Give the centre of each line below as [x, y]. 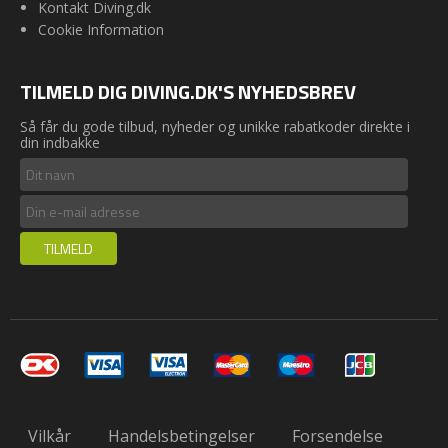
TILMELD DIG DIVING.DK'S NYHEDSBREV [188, 92]
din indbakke [60, 142]
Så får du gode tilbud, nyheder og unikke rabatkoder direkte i [215, 126]
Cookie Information [100, 30]
